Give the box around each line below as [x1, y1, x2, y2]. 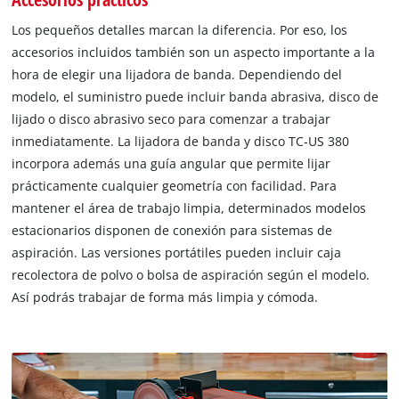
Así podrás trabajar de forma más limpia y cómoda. [12, 288, 319, 305]
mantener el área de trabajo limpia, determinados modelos [12, 199, 367, 216]
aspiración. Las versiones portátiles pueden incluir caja [12, 243, 342, 261]
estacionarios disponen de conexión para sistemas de [12, 221, 333, 239]
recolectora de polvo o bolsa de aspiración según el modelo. [12, 265, 370, 283]
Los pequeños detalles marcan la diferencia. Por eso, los [12, 20, 348, 38]
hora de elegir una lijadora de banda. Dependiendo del [12, 65, 343, 83]
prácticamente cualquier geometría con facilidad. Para [12, 176, 338, 194]
